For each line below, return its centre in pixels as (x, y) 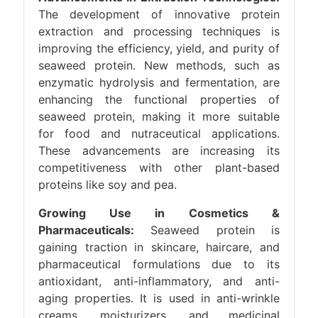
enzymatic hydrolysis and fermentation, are (159, 82)
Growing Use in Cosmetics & (159, 213)
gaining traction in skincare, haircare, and (159, 247)
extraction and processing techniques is (159, 31)
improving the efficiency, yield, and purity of (159, 48)
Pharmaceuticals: (87, 230)
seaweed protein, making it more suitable (159, 116)
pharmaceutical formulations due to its (159, 264)
